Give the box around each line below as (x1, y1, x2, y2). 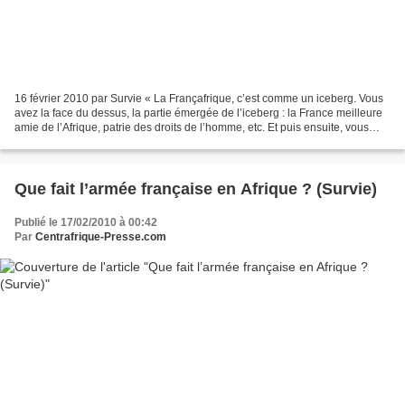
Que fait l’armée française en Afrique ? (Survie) (14, 179, 377, 198)
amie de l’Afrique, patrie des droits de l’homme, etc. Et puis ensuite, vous (14, 120, 369, 134)
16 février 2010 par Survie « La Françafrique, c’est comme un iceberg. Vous (14, 91, 383, 105)
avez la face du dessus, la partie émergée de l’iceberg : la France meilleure (14, 106, 382, 119)
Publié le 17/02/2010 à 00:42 (14, 215, 157, 229)
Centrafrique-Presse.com (35, 230, 166, 243)
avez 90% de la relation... (14, 135, 138, 148)
